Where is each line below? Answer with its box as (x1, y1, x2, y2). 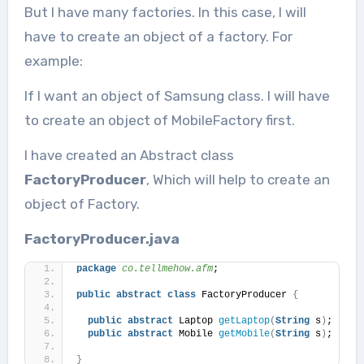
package (76, 262, 116, 275)
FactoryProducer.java (24, 230, 180, 247)
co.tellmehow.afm (115, 262, 213, 275)
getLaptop (218, 314, 270, 327)
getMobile (218, 327, 270, 340)
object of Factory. (24, 195, 140, 212)
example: (24, 52, 83, 69)
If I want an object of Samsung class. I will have (24, 87, 330, 104)
